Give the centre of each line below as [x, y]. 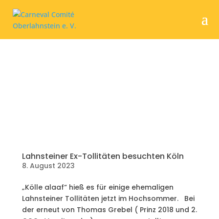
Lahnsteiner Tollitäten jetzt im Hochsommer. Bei [108, 198]
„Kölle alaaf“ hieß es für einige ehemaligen [98, 187]
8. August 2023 [48, 165]
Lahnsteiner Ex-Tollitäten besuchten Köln [103, 156]
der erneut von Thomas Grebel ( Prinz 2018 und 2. [109, 209]
